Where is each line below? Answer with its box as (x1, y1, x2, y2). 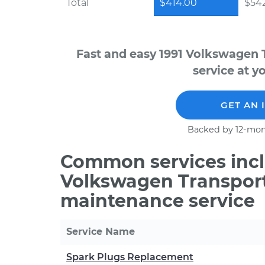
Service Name (66, 226, 135, 237)
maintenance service (60, 190, 255, 212)
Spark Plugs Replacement (66, 251, 193, 263)
